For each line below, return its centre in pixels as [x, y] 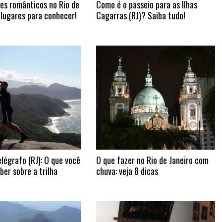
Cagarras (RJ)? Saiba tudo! [140, 15]
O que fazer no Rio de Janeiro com [152, 160]
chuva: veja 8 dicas [127, 171]
